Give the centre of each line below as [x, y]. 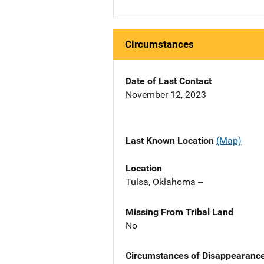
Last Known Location [171, 141]
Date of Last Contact [169, 81]
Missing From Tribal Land [179, 212]
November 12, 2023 [166, 95]
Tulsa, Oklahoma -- [164, 181]
